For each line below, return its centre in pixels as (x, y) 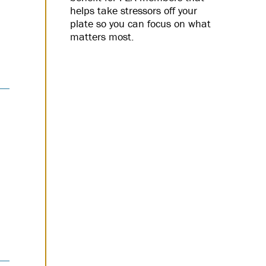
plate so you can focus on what (140, 24)
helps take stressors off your (134, 11)
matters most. (102, 37)
